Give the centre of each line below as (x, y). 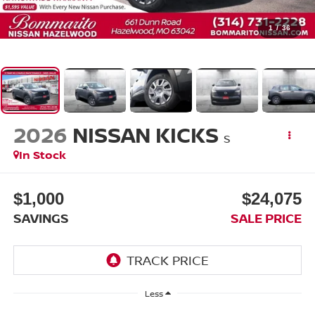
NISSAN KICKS (145, 135)
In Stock (42, 155)
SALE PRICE (266, 218)
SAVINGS (41, 218)
